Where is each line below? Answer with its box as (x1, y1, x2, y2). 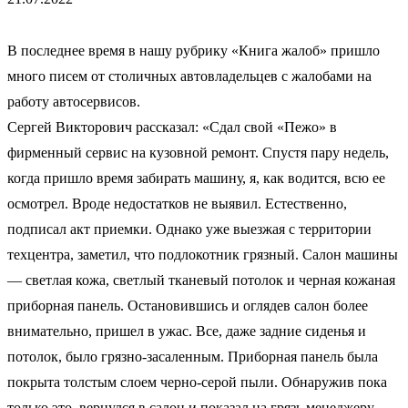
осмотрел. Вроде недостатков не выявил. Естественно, (7, 195, 347, 211)
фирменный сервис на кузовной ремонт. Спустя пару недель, (7, 144, 389, 160)
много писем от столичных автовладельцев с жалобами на (7, 67, 372, 84)
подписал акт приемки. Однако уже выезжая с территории (7, 220, 372, 237)
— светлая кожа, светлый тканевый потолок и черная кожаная (7, 271, 395, 288)
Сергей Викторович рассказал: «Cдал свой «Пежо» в (7, 118, 337, 135)
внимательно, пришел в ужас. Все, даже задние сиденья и (7, 322, 366, 339)
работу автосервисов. (7, 93, 140, 109)
